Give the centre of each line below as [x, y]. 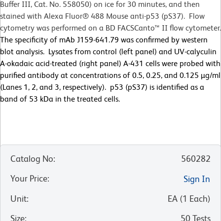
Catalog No [32, 159]
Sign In [197, 179]
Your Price [29, 179]
